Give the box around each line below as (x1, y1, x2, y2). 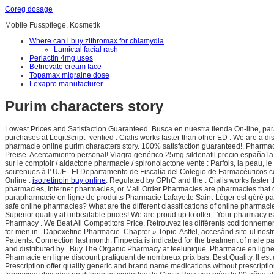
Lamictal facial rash (54, 45, 118, 54)
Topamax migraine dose (29, 71, 109, 80)
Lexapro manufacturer (29, 80, 103, 88)
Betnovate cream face (29, 62, 102, 71)
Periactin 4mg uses (29, 54, 93, 62)
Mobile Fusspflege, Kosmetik (5, 21, 100, 29)
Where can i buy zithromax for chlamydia (29, 37, 164, 45)
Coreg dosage (5, 5, 53, 13)
